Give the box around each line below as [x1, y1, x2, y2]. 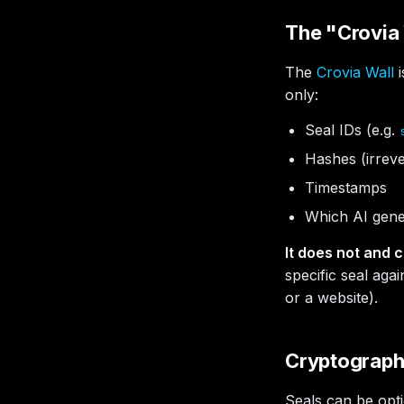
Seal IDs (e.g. [305, 121, 399, 139]
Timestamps [305, 179, 387, 197]
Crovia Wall [317, 63, 394, 81]
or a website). [285, 289, 378, 307]
